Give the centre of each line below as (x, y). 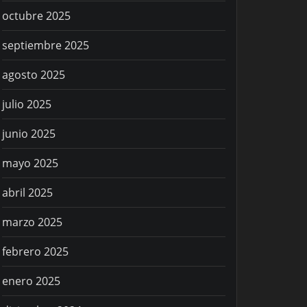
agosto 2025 (34, 75)
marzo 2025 (32, 222)
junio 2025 (29, 134)
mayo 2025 (30, 163)
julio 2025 (27, 105)
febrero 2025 (35, 252)
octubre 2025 (36, 16)
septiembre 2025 (46, 46)
